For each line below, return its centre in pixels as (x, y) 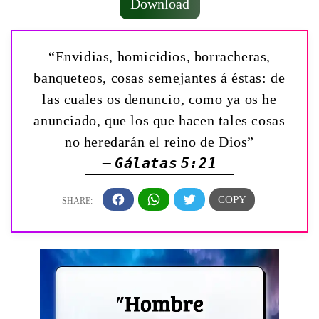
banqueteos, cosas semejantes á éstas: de (159, 77)
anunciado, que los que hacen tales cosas (159, 120)
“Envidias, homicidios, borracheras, (159, 56)
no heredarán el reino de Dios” (159, 141)
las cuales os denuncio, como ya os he (159, 99)
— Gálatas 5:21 (159, 163)
